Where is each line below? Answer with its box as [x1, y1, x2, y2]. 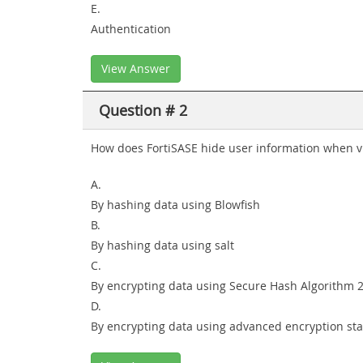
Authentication [91, 21, 171, 36]
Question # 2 [99, 100, 187, 120]
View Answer [101, 61, 170, 76]
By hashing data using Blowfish [91, 197, 260, 212]
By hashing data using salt [91, 237, 234, 253]
